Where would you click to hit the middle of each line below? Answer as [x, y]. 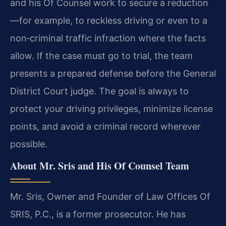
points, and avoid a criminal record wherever [105, 126]
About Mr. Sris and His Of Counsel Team [100, 166]
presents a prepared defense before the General [113, 73]
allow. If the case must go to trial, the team [101, 55]
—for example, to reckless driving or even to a [109, 20]
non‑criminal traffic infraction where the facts [108, 38]
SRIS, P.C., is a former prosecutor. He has [98, 214]
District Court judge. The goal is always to [99, 91]
